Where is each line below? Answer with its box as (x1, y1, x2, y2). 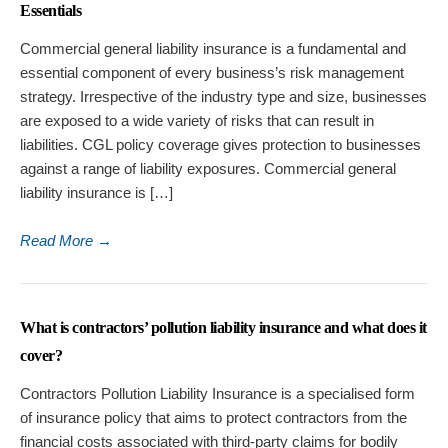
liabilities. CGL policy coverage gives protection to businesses (20, 136, 421, 154)
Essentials (20, 2, 81, 20)
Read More (20, 232, 97, 250)
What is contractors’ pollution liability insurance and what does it (20, 319, 427, 337)
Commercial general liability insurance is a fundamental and (20, 40, 406, 58)
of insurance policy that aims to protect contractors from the (20, 409, 407, 427)
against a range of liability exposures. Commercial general (20, 160, 396, 178)
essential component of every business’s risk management (20, 64, 404, 82)
